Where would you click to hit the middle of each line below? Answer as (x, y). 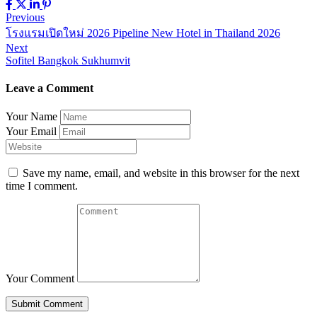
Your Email (31, 132)
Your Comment (40, 279)
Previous (25, 17)
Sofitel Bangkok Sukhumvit (68, 60)
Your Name (31, 117)
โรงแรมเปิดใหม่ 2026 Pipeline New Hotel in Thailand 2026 (143, 33)
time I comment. (42, 186)
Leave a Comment (50, 88)
